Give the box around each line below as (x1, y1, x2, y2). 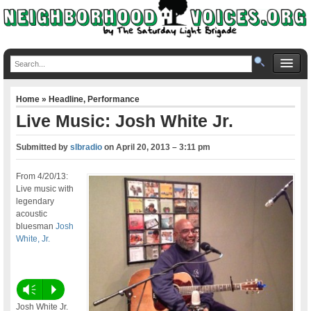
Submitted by (16, 142, 71, 152)
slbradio (70, 142, 103, 152)
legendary (16, 196, 55, 206)
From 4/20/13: (16, 171, 69, 181)
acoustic (16, 208, 48, 219)
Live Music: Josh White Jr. (16, 110, 234, 131)
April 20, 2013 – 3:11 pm (116, 142, 211, 152)
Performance (87, 94, 140, 104)
